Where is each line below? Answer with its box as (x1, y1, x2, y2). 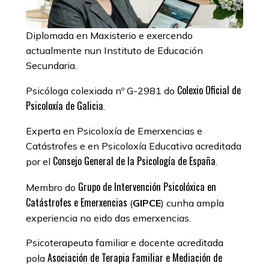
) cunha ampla (160, 196, 224, 209)
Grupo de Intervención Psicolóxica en (77, 179, 216, 194)
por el (25, 156, 53, 168)
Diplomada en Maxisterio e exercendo (25, 29, 193, 42)
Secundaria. (25, 59, 77, 72)
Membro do (25, 181, 78, 193)
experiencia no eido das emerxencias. (25, 211, 191, 224)
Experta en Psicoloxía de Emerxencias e (25, 125, 202, 138)
